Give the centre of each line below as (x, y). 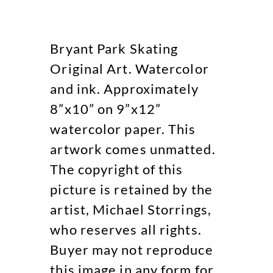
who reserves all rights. (126, 229)
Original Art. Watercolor (129, 68)
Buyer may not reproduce (132, 249)
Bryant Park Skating (114, 48)
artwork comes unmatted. (133, 149)
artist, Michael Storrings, (131, 209)
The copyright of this (117, 169)
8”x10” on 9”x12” (105, 108)
